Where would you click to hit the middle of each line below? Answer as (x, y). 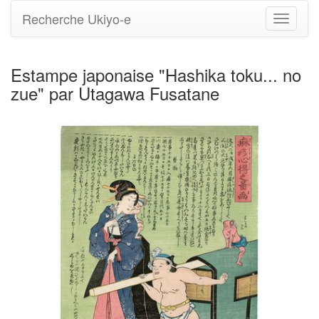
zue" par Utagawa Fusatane (115, 93)
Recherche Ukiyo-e (77, 19)
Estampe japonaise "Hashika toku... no (156, 74)
